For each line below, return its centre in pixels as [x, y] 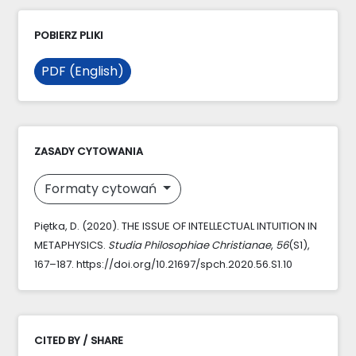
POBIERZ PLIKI [69, 35]
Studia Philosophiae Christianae [190, 245]
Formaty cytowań [102, 188]
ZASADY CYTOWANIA [89, 151]
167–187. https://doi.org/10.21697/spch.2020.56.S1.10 [163, 264]
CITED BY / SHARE [79, 340]
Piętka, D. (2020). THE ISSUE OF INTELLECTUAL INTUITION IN [176, 226]
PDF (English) [83, 71]
